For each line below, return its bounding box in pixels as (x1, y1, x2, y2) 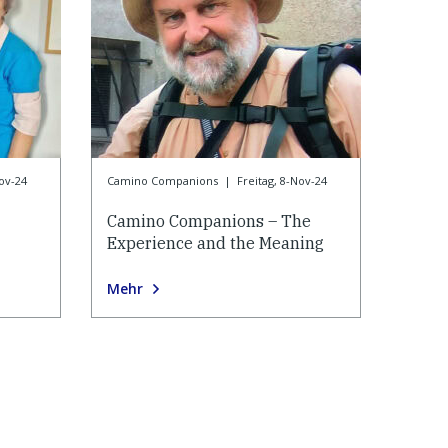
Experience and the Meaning (107, 233, 324, 254)
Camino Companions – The (107, 211, 311, 232)
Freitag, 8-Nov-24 (236, 173, 327, 189)
